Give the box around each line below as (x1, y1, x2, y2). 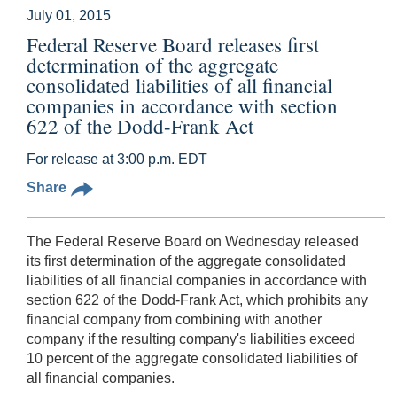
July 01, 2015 (27, 7, 111, 23)
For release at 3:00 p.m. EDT (27, 151, 207, 167)
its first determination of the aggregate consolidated (27, 253, 346, 269)
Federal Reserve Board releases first (27, 30, 319, 58)
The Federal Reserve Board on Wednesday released (27, 233, 359, 249)
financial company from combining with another (27, 311, 322, 327)
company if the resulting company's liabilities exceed (27, 331, 355, 346)
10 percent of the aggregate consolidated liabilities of (27, 350, 357, 366)
